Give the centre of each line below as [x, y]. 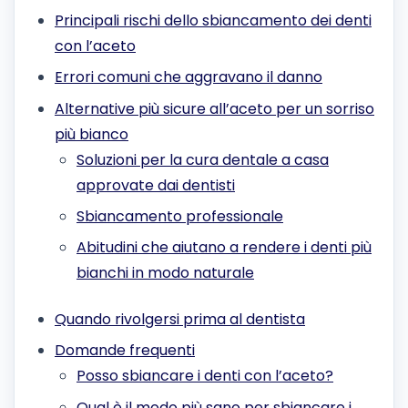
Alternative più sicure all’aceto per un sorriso [214, 108]
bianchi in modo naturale [165, 273]
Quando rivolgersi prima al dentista [180, 319]
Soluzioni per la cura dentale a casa [203, 159]
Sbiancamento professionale [180, 216]
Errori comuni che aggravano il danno [189, 77]
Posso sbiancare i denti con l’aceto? [205, 376]
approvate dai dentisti [156, 185]
